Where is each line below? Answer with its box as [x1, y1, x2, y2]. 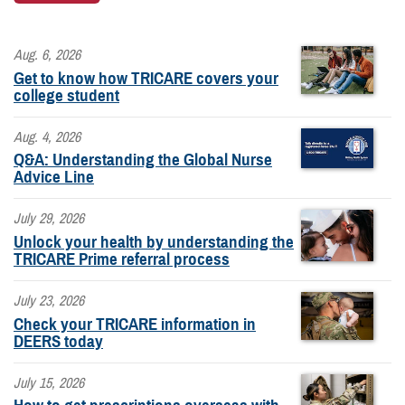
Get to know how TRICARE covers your [14, 67, 278, 89]
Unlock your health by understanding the [14, 231, 294, 253]
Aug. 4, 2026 [14, 127, 80, 146]
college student [14, 84, 119, 106]
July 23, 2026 [14, 291, 84, 310]
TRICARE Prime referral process [14, 249, 230, 270]
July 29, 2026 [14, 210, 84, 229]
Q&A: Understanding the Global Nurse [14, 149, 272, 171]
